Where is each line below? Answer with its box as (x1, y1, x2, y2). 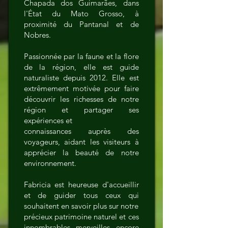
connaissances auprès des (23, 126, 139, 136)
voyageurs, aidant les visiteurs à (23, 137, 139, 147)
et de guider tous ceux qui (23, 190, 139, 200)
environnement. (23, 158, 76, 168)
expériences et (23, 116, 72, 125)
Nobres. (23, 30, 51, 40)
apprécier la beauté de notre (23, 148, 139, 157)
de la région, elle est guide (23, 62, 139, 72)
